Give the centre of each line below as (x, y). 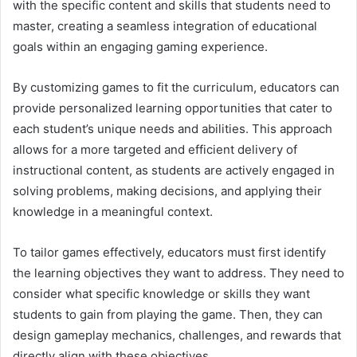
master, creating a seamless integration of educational (165, 25)
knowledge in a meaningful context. (113, 211)
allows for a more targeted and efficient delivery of (155, 149)
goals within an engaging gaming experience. (140, 46)
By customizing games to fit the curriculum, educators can (176, 87)
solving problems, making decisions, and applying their (167, 190)
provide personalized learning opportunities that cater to (173, 108)
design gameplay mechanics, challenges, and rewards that (177, 335)
